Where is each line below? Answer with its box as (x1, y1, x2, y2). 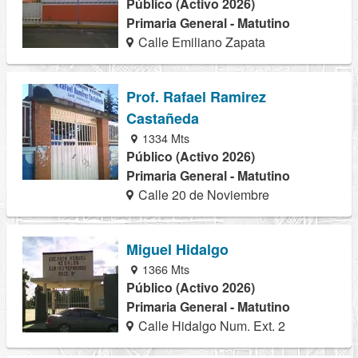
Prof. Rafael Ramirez (126, 86, 266, 107)
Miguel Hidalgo (126, 239, 229, 260)
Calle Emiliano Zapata (135, 32, 266, 51)
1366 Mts (139, 261, 190, 277)
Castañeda (126, 107, 199, 129)
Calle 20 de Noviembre (135, 185, 270, 204)
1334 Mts (139, 129, 190, 146)
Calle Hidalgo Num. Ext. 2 (135, 316, 286, 335)
